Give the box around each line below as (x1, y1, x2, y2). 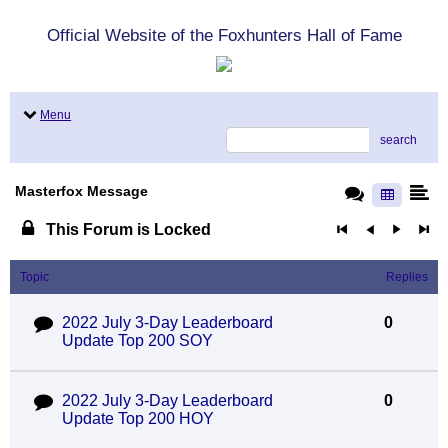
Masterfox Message (15, 183, 148, 199)
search (380, 133, 417, 147)
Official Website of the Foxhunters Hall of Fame (46, 26, 402, 45)
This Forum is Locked (41, 221, 211, 238)
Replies (386, 270, 428, 284)
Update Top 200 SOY (61, 332, 213, 349)
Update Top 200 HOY (61, 410, 214, 427)
